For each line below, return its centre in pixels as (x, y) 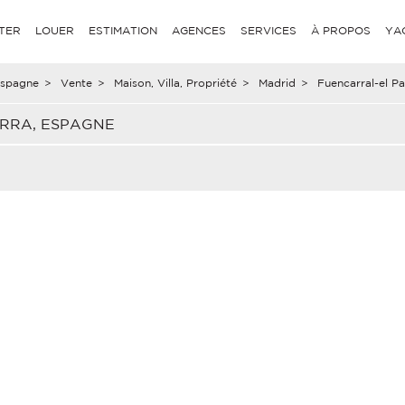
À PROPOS (341, 30)
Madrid (277, 83)
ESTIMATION (123, 30)
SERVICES (269, 30)
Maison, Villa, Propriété (175, 83)
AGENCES (199, 30)
